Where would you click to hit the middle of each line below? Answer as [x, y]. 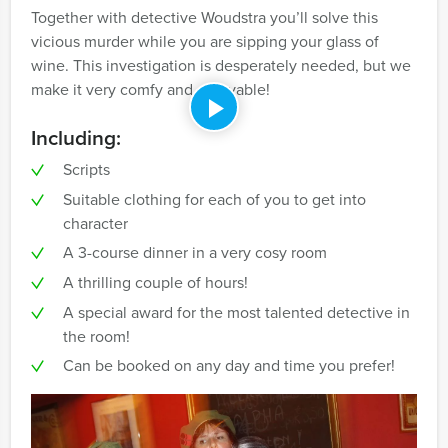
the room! [96, 336]
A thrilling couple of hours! [155, 282]
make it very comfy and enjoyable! [150, 89]
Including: [76, 137]
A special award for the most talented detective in [236, 312]
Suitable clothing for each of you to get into [214, 199]
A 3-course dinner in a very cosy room [195, 252]
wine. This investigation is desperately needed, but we [221, 65]
